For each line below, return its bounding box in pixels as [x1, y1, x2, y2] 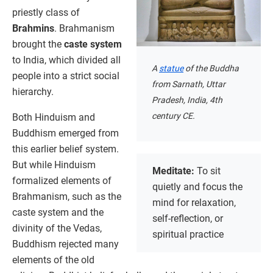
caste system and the [12, 206, 104, 218]
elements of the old [12, 253, 94, 266]
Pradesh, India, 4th [152, 95, 222, 105]
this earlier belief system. [12, 143, 119, 155]
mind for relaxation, [152, 197, 236, 209]
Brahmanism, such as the [12, 190, 121, 202]
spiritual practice [152, 229, 224, 241]
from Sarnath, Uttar [152, 79, 225, 90]
